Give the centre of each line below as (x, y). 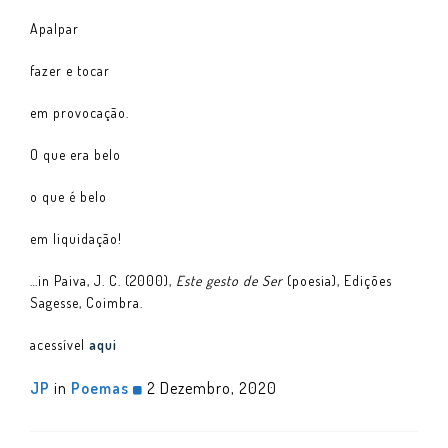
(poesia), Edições (339, 280)
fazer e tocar (70, 70)
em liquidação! (76, 238)
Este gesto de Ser (231, 280)
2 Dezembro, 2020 (210, 387)
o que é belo (68, 196)
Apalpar (54, 28)
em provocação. (79, 112)
